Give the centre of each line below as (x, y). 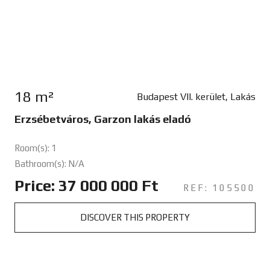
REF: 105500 (219, 187)
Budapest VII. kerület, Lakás (196, 96)
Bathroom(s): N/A (49, 163)
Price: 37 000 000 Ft (86, 185)
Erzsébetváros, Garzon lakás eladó (102, 119)
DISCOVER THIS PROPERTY (135, 217)
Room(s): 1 (35, 148)
